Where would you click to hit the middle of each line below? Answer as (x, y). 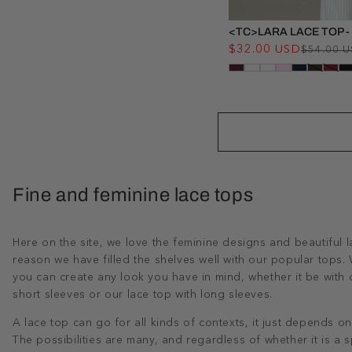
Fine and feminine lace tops (133, 195)
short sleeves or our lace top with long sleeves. (143, 295)
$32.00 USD (265, 49)
